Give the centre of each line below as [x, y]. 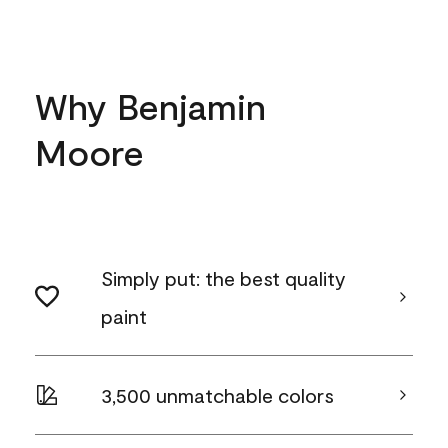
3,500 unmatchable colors [217, 395]
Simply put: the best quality [223, 278]
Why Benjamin [150, 105]
